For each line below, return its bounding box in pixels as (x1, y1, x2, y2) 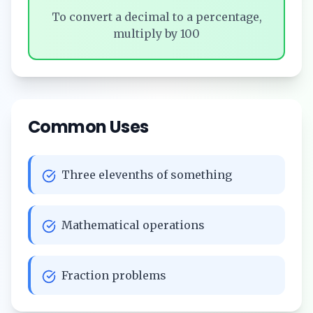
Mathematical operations (61, 217, 205, 232)
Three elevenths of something (61, 167, 232, 182)
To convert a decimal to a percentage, (51, 9, 262, 24)
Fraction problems (61, 268, 166, 282)
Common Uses (28, 115, 149, 138)
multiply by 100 (113, 26, 200, 41)
